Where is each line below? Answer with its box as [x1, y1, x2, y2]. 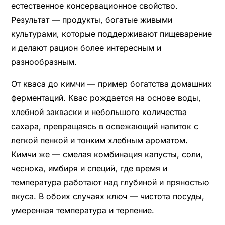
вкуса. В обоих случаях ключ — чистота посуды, [11, 191, 204, 201]
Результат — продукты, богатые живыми [11, 14, 172, 25]
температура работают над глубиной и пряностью [11, 177, 209, 187]
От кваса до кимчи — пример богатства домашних [11, 78, 212, 89]
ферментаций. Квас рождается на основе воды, [11, 92, 201, 103]
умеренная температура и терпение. [11, 205, 154, 215]
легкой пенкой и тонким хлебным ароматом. [11, 135, 188, 145]
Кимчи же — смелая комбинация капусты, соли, [11, 149, 203, 159]
